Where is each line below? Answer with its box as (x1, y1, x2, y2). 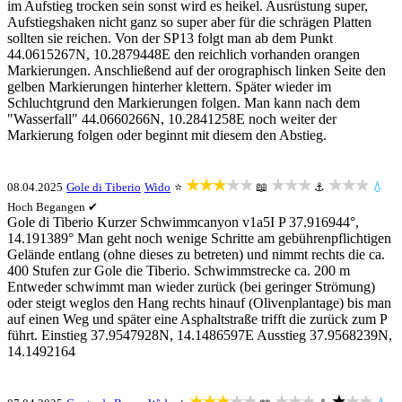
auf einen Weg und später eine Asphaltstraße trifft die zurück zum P (7, 311, 387, 327)
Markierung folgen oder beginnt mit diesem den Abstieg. (7, 127, 327, 143)
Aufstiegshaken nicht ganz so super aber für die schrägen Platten (7, 14, 371, 30)
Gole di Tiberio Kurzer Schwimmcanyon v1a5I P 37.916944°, (7, 214, 359, 230)
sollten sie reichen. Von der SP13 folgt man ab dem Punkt (7, 31, 333, 46)
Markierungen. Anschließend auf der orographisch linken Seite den (7, 63, 386, 78)
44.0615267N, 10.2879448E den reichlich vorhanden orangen (7, 47, 360, 62)
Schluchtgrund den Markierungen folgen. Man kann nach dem (7, 95, 360, 110)
